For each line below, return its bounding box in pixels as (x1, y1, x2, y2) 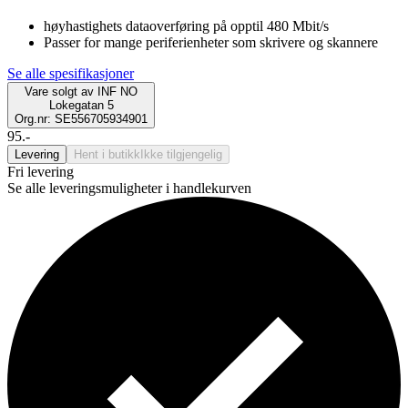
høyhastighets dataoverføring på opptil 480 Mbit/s (44, 17, 329, 34)
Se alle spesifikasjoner (7, 65, 134, 81)
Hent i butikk (74, 147, 140, 161)
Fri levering (7, 163, 74, 179)
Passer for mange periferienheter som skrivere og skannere (44, 34, 378, 50)
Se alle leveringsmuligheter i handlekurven (7, 179, 251, 196)
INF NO (97, 84, 138, 98)
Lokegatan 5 (48, 97, 114, 112)
